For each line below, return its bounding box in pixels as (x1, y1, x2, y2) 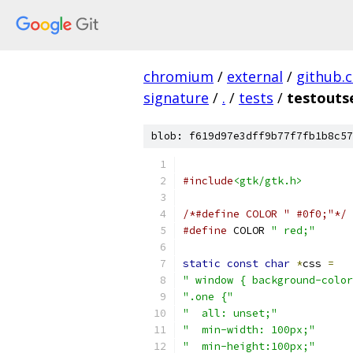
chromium (143, 67, 214, 86)
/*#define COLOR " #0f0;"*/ (183, 207, 347, 221)
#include (183, 174, 233, 188)
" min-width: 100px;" (183, 323, 315, 336)
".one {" (183, 290, 233, 303)
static (183, 257, 221, 270)
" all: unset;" (183, 307, 277, 320)
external (227, 67, 283, 86)
